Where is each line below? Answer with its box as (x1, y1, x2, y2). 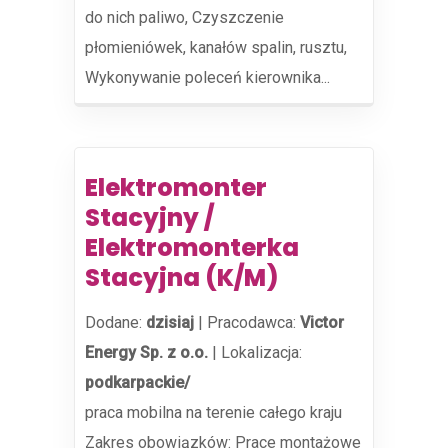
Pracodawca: (207, 313, 300, 332)
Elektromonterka (85, 231, 299, 264)
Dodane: (85, 313, 146, 332)
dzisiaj (146, 313, 194, 332)
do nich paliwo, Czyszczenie (85, 8, 284, 27)
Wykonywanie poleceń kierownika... (85, 68, 330, 87)
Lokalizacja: (221, 343, 302, 362)
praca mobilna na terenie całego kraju (85, 403, 342, 422)
